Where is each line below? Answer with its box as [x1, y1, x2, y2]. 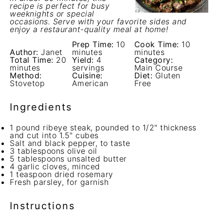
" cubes [70, 130, 99, 140]
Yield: [72, 55, 94, 65]
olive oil [64, 146, 97, 156]
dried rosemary [52, 169, 113, 179]
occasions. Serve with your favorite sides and [10, 17, 187, 26]
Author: [10, 47, 38, 57]
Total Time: [10, 55, 54, 65]
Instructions [10, 200, 75, 212]
